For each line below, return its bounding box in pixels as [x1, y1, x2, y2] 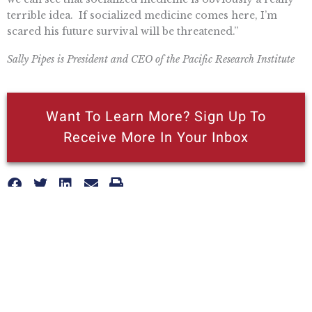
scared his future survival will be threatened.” [7, 24, 238, 38]
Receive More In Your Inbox [63, 127, 249, 148]
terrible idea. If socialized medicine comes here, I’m [7, 8, 277, 22]
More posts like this [79, 258, 233, 278]
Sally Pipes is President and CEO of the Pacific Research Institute [7, 52, 295, 65]
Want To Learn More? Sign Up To [46, 107, 266, 127]
